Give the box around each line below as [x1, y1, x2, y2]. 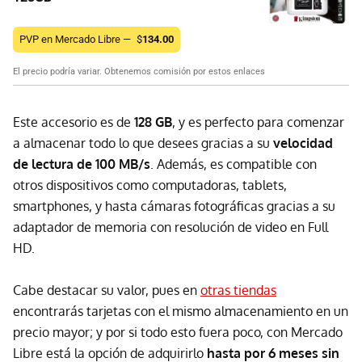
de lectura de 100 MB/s [13, 156, 150, 173]
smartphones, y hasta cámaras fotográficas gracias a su [13, 198, 335, 215]
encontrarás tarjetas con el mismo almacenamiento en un [13, 303, 348, 320]
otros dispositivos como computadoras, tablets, [13, 177, 287, 194]
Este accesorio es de [13, 114, 134, 131]
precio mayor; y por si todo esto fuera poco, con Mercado [13, 324, 343, 341]
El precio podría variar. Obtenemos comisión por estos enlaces [13, 66, 265, 78]
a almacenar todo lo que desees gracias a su [13, 135, 273, 152]
